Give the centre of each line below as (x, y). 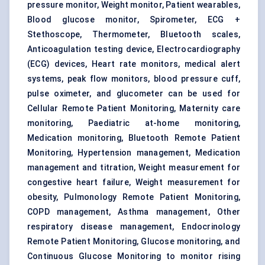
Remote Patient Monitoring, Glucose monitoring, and (134, 242)
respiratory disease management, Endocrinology (134, 227)
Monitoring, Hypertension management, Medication (134, 153)
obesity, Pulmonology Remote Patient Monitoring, (134, 197)
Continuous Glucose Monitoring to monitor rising (134, 256)
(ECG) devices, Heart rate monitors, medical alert (134, 64)
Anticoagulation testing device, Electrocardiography (134, 49)
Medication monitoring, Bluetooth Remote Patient (134, 138)
